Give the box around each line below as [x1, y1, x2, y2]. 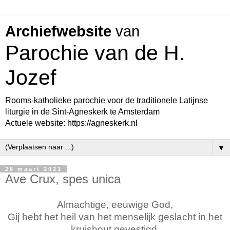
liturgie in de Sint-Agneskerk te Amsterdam [5, 107, 160, 116]
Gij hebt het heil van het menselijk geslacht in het [8, 211, 222, 222]
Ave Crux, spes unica [5, 172, 121, 186]
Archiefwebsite [5, 23, 111, 40]
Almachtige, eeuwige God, [57, 199, 173, 210]
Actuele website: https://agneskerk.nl [5, 119, 138, 127]
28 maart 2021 [5, 166, 62, 172]
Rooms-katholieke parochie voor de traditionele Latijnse [5, 96, 208, 105]
